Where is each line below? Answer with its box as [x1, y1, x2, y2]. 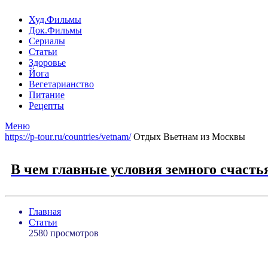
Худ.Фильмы [29, 14, 81, 25]
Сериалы [29, 36, 65, 46]
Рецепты [29, 100, 64, 111]
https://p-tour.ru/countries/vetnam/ [5, 132, 131, 142]
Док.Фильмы [29, 25, 82, 35]
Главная [29, 206, 61, 217]
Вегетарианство [29, 79, 94, 89]
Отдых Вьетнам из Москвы [131, 132, 245, 142]
